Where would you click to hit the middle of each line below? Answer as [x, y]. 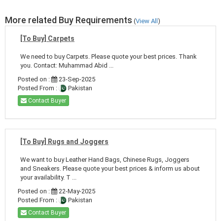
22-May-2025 [76, 191]
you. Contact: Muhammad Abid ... [67, 65]
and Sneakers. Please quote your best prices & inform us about [110, 168]
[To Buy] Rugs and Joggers [64, 141]
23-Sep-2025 [76, 79]
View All [147, 21]
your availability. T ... [48, 177]
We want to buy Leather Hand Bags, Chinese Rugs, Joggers [105, 159]
